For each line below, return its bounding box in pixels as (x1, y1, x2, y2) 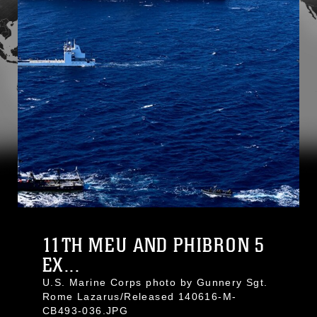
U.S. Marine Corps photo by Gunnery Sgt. (42, 277, 268, 288)
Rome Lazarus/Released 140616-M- (42, 291, 237, 302)
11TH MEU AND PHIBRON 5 (42, 234, 265, 258)
